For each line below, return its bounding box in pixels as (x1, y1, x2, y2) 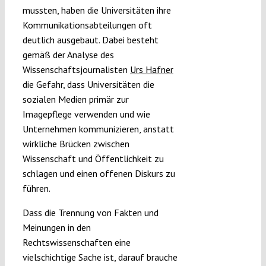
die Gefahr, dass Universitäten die (22, 78, 154, 90)
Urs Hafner (129, 63, 173, 75)
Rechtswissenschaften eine (22, 236, 131, 248)
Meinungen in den (22, 221, 91, 233)
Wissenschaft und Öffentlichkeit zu (22, 152, 164, 164)
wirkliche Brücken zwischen (22, 137, 129, 150)
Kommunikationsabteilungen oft (22, 18, 152, 31)
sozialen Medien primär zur (22, 93, 129, 105)
